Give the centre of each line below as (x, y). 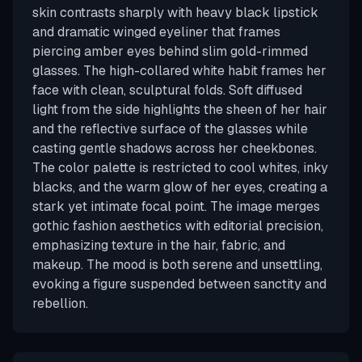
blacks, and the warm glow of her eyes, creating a (180, 187)
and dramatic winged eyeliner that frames (156, 32)
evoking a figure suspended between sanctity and (179, 284)
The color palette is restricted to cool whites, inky (180, 168)
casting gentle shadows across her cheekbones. (175, 148)
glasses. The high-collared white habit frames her (179, 71)
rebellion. (60, 303)
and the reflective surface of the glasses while (170, 129)
